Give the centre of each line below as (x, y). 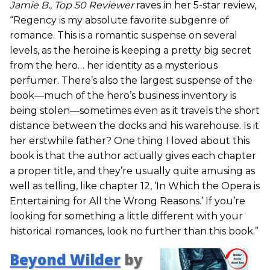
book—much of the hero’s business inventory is (123, 96)
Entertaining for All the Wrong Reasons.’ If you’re (127, 201)
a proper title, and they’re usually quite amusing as (132, 171)
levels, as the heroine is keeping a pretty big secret (130, 51)
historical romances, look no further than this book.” (134, 231)
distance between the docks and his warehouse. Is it (134, 126)
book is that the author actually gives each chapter (133, 156)
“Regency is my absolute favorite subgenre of (119, 20)
